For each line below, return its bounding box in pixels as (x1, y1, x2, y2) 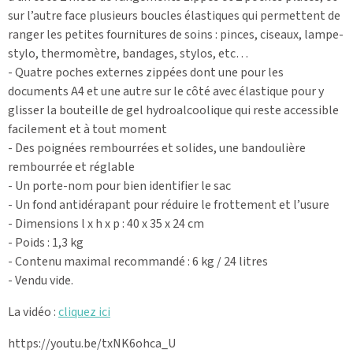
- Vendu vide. (8, 271, 73, 289)
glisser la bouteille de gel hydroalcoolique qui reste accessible (8, 101, 339, 119)
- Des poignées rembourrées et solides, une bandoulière (8, 139, 306, 157)
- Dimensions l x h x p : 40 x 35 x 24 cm (8, 214, 204, 232)
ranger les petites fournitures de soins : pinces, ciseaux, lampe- (8, 25, 344, 43)
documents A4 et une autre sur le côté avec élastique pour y (8, 82, 324, 100)
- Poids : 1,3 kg (8, 233, 84, 251)
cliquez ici (58, 303, 110, 321)
